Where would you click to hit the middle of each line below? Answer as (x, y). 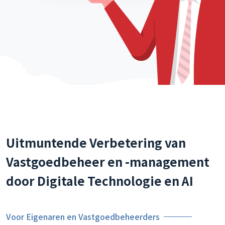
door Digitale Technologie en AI (100, 181)
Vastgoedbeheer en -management (108, 161)
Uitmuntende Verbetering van (96, 142)
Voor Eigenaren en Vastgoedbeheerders (83, 216)
